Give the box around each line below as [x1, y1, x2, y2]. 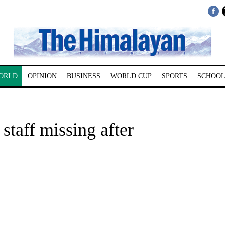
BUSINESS [66, 72, 100, 80]
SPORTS [161, 72, 187, 80]
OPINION [27, 72, 57, 80]
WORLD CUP [110, 72, 152, 80]
